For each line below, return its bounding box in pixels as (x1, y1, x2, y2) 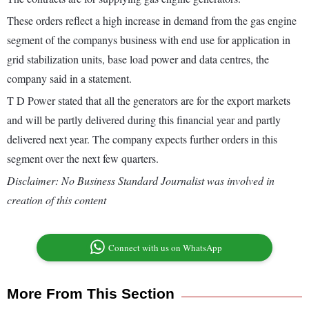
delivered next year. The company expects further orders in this (7, 132, 277, 147)
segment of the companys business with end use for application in (7, 32, 290, 48)
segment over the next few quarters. (7, 151, 159, 166)
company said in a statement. (7, 71, 132, 86)
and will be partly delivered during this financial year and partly (7, 112, 281, 128)
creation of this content (7, 192, 106, 208)
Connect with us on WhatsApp (108, 241, 223, 255)
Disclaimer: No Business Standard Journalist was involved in (7, 173, 275, 188)
